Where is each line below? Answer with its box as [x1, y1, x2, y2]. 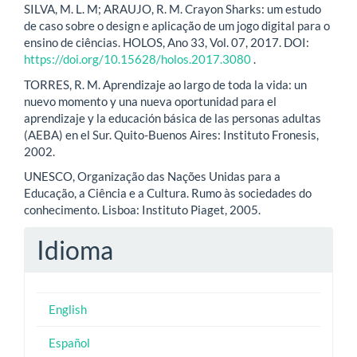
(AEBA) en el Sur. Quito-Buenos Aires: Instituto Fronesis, [24, 127, 319, 142]
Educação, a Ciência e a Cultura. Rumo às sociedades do [24, 186, 312, 201]
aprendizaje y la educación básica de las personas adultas [24, 110, 321, 125]
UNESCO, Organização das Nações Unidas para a [24, 169, 280, 184]
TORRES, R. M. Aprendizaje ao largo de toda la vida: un [24, 76, 307, 92]
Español [49, 335, 90, 351]
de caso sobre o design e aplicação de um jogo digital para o [24, 18, 330, 33]
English [49, 302, 87, 317]
